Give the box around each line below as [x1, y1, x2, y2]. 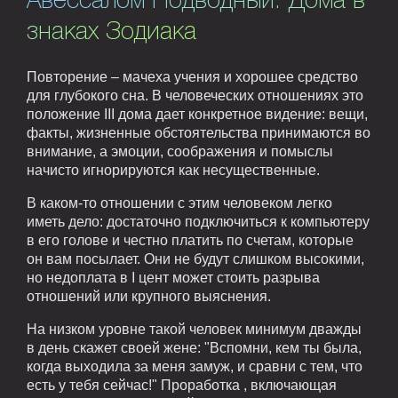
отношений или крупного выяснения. [27, 289, 271, 305]
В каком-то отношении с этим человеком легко [27, 195, 332, 211]
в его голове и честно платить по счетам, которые [27, 233, 354, 249]
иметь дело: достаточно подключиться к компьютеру [27, 214, 370, 230]
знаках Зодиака [27, 21, 196, 44]
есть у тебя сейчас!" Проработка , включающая [27, 378, 337, 394]
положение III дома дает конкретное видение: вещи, [27, 107, 368, 123]
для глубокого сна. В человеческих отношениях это [27, 88, 363, 104]
